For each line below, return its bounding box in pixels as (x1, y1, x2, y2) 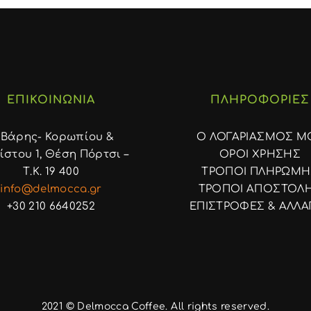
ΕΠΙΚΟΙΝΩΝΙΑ (7, 93, 95, 106)
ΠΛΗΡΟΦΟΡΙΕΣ (210, 93, 310, 106)
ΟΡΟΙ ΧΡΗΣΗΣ (219, 148, 301, 160)
